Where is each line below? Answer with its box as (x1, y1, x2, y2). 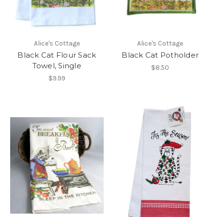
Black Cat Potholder (122, 50, 199, 60)
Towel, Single (32, 61, 81, 71)
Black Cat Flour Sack (17, 50, 96, 60)
